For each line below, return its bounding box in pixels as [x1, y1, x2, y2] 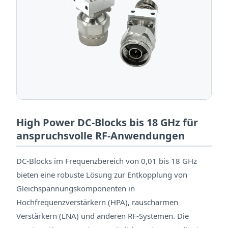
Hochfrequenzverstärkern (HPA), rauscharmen [16, 197, 178, 208]
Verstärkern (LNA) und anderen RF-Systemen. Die [16, 211, 189, 221]
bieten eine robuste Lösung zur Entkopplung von [16, 169, 187, 180]
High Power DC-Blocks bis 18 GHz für [16, 116, 198, 129]
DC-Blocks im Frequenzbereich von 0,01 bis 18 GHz [16, 156, 197, 166]
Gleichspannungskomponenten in [16, 183, 135, 194]
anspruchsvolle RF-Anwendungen [16, 129, 185, 142]
